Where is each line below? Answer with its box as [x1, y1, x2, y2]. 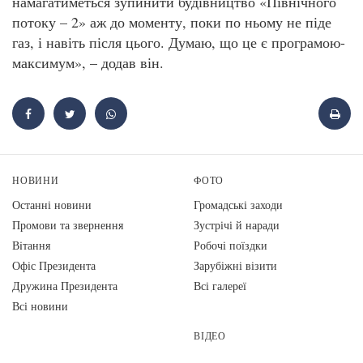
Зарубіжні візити [194, 257, 277, 273]
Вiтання [12, 237, 50, 253]
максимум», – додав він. [12, 53, 164, 73]
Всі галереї [194, 277, 246, 293]
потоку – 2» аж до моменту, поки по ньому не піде [12, 12, 331, 32]
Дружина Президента [12, 277, 117, 293]
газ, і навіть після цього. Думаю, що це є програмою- [12, 32, 345, 53]
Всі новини [12, 297, 68, 314]
